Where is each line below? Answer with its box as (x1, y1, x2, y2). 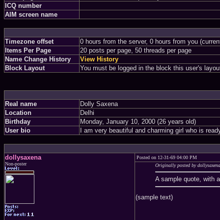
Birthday (5, 118, 30, 125)
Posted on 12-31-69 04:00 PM (137, 155, 197, 160)
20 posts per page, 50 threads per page (80, 47, 192, 54)
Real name (5, 100, 37, 108)
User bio (5, 127, 30, 134)
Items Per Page (5, 47, 51, 54)
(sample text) (136, 193, 173, 201)
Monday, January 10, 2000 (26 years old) (80, 118, 198, 125)
